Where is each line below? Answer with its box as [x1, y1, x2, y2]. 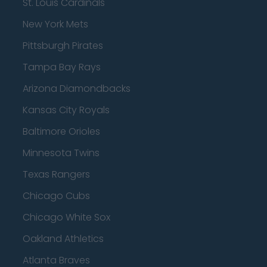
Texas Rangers [23, 167, 90, 181]
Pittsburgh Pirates [23, 39, 103, 52]
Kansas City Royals [23, 103, 110, 117]
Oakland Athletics [23, 232, 104, 246]
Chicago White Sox [23, 210, 110, 224]
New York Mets [23, 17, 88, 31]
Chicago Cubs [23, 189, 90, 203]
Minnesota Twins [23, 146, 100, 160]
